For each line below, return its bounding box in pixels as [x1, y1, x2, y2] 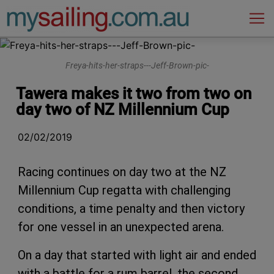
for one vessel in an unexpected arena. [18, 219, 224, 234]
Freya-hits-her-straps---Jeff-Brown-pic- [65, 61, 209, 72]
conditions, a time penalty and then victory [18, 201, 245, 216]
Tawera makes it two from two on [16, 84, 251, 103]
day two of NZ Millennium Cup [16, 100, 229, 119]
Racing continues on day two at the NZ [18, 164, 226, 179]
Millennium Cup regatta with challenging [18, 182, 231, 198]
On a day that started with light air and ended [18, 247, 256, 262]
